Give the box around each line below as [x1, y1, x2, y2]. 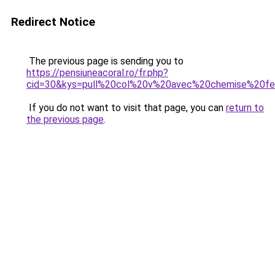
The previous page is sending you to [26, 55, 184, 67]
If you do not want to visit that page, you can [26, 102, 226, 114]
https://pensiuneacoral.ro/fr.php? [26, 67, 168, 79]
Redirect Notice [11, 15, 95, 29]
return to [226, 102, 264, 114]
